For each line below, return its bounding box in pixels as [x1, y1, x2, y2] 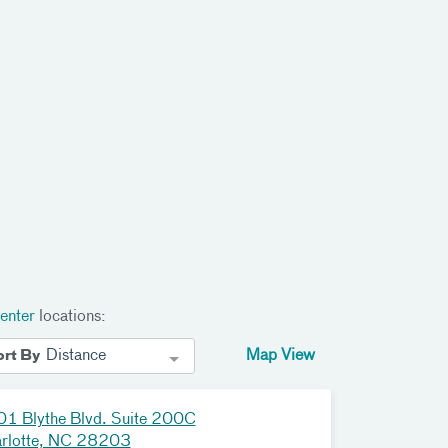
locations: [35, 308, 106, 325]
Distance [45, 347, 106, 364]
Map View [241, 347, 315, 364]
